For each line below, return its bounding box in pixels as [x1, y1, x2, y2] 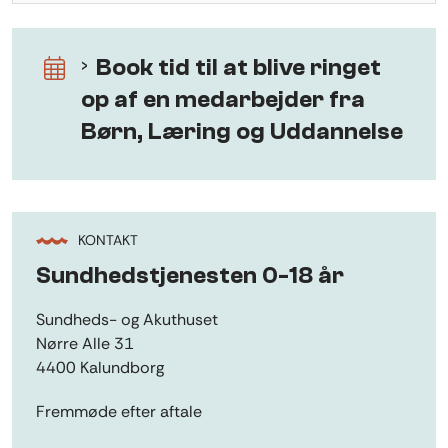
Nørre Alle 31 [36, 332, 134, 354]
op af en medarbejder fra [81, 86, 365, 114]
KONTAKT [78, 231, 138, 250]
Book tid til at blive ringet [96, 54, 381, 82]
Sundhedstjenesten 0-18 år [36, 261, 344, 289]
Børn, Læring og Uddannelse [81, 118, 403, 146]
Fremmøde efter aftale [36, 400, 202, 422]
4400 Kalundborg [36, 356, 164, 378]
